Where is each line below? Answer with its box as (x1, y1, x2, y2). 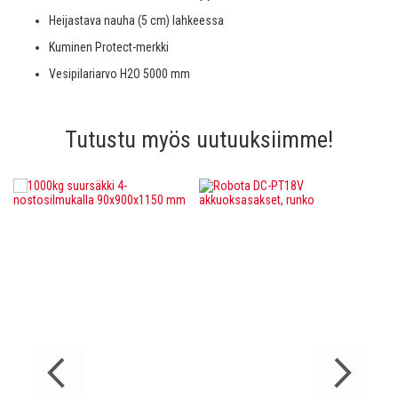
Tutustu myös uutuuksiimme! (65, 126, 333, 154)
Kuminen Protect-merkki (49, 40, 169, 55)
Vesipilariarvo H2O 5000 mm (49, 67, 190, 82)
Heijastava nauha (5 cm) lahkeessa (49, 13, 224, 28)
